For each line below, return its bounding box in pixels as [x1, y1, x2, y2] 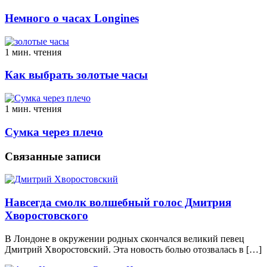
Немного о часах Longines [5, 12, 139, 25]
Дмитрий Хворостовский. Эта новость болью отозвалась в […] [5, 244, 262, 254]
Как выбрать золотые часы [5, 69, 148, 82]
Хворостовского [5, 209, 88, 222]
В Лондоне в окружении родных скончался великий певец [5, 233, 244, 244]
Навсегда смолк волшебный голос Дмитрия [5, 196, 231, 209]
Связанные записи [5, 150, 101, 163]
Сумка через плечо [5, 125, 103, 138]
